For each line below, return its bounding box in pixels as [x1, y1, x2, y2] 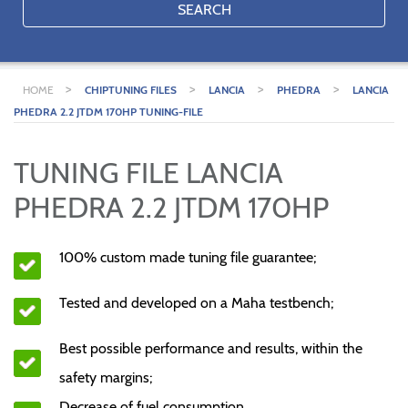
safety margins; [59, 369, 152, 386]
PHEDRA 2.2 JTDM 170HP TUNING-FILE [14, 105, 203, 118]
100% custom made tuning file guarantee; [59, 249, 316, 266]
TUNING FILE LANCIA [14, 155, 283, 190]
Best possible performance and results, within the [59, 340, 362, 357]
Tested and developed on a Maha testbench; [59, 294, 333, 311]
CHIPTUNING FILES [85, 83, 177, 97]
